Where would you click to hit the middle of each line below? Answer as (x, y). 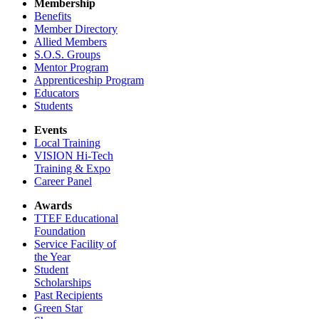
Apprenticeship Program (89, 80)
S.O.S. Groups (67, 54)
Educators (57, 93)
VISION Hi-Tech (74, 156)
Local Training (67, 143)
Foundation (60, 231)
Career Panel (63, 181)
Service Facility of (75, 244)
